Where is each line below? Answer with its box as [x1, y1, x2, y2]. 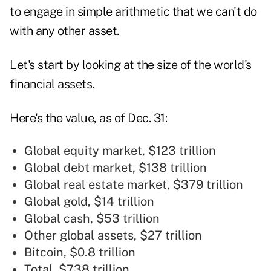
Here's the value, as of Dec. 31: [10, 111, 167, 126]
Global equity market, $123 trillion [24, 143, 216, 158]
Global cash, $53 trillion [24, 211, 160, 226]
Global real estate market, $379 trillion [24, 177, 243, 192]
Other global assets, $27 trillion [24, 228, 202, 243]
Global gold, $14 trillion [24, 194, 154, 209]
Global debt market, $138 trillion [24, 160, 207, 175]
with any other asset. [10, 24, 119, 39]
